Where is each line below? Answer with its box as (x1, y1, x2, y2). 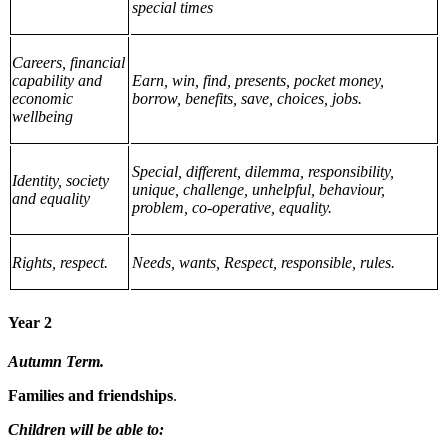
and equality (12, 190, 91, 208)
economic (12, 90, 74, 108)
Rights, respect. (12, 254, 109, 272)
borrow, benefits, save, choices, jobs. (132, 90, 362, 108)
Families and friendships (8, 386, 173, 404)
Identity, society (12, 172, 110, 190)
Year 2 (8, 313, 52, 331)
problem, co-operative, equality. (132, 199, 332, 217)
